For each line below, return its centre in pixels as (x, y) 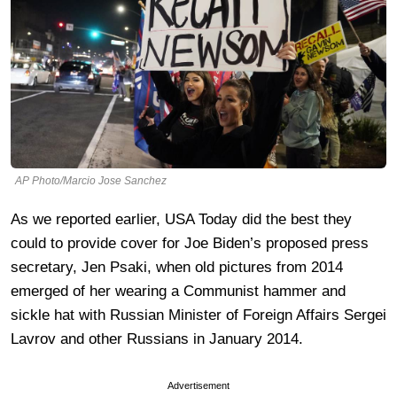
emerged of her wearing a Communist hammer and (178, 291)
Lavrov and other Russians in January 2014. (157, 339)
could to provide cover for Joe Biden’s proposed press (190, 243)
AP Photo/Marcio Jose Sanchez (91, 180)
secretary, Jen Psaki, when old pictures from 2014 (177, 267)
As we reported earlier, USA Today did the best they (181, 219)
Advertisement (198, 385)
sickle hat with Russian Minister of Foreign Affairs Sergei (198, 315)
